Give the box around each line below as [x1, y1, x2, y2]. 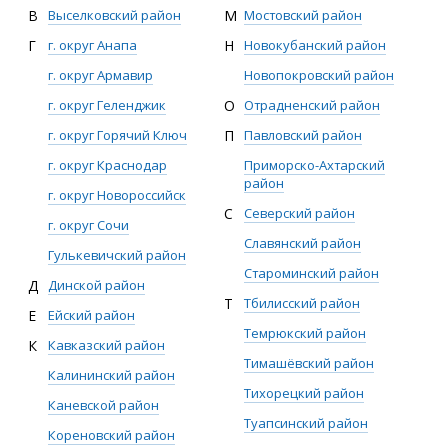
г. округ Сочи [48, 216, 129, 234]
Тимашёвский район [244, 354, 374, 372]
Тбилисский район [244, 294, 360, 312]
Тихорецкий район [244, 384, 364, 402]
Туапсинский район [244, 414, 368, 432]
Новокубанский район [244, 36, 386, 54]
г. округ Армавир [48, 66, 153, 84]
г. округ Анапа [48, 36, 137, 54]
